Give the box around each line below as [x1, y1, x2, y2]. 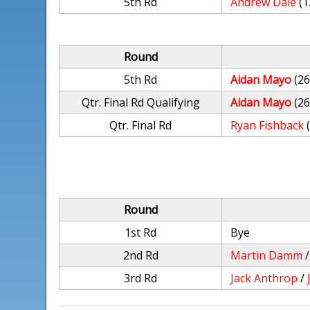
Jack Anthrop [230, 271, 298, 286]
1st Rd [125, 225, 157, 240]
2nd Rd [122, 248, 158, 263]
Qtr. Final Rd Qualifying [81, 95, 200, 110]
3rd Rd [124, 271, 158, 286]
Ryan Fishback [230, 118, 304, 133]
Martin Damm [230, 248, 303, 263]
